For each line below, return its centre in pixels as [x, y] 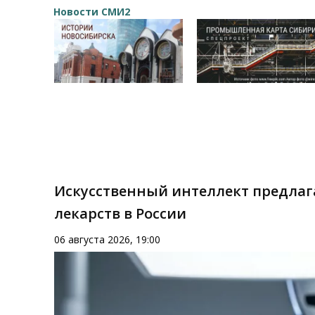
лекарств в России [121, 214]
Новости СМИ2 [92, 12]
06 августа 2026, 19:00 [108, 240]
